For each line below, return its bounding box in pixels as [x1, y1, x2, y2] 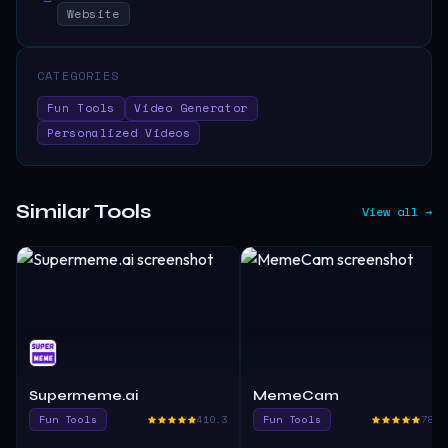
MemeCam [253, 387, 339, 404]
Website [66, 5, 120, 23]
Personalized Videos [46, 123, 191, 141]
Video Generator [134, 99, 248, 117]
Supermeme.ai [29, 387, 138, 404]
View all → [362, 203, 432, 220]
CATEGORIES [37, 67, 119, 85]
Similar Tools [16, 199, 151, 224]
